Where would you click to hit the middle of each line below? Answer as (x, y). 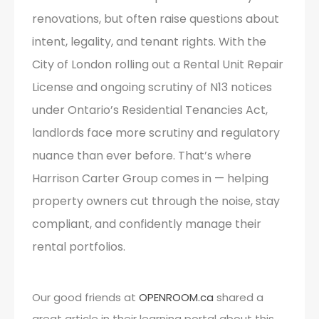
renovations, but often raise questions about (156, 19)
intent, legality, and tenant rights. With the (149, 42)
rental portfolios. (79, 247)
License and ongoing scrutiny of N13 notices (152, 87)
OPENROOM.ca (176, 297)
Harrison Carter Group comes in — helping (150, 178)
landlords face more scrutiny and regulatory (156, 133)
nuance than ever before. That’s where (142, 156)
